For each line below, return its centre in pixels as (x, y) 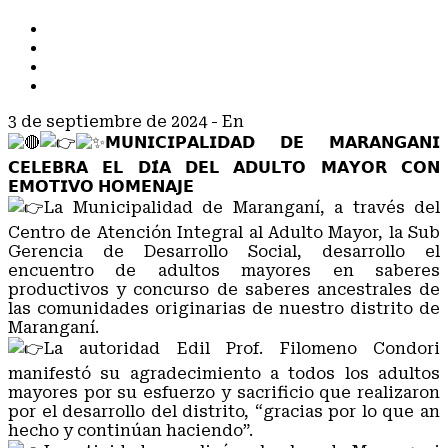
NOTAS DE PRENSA (125, 67)
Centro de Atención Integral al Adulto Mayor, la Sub (224, 232)
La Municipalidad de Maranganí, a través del (242, 207)
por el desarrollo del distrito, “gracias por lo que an (224, 411)
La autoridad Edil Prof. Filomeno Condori (242, 348)
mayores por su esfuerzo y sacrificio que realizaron (224, 392)
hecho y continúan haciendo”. (130, 430)
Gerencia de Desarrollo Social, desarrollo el (224, 251)
